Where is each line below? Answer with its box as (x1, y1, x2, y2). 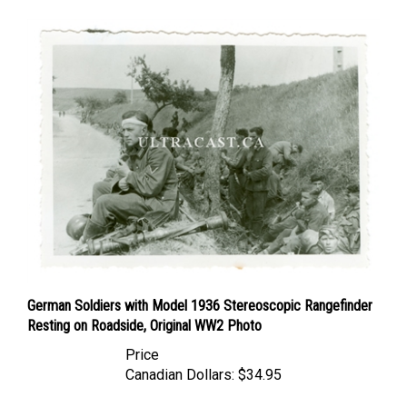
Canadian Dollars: (125, 348, 234, 366)
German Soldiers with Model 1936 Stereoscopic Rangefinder (27, 279, 372, 297)
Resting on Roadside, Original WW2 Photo (27, 299, 262, 317)
